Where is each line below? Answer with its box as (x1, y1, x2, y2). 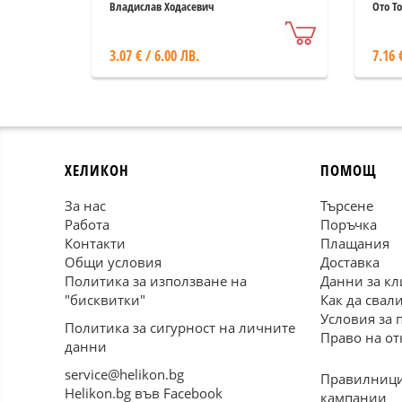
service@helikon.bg (65, 365, 184, 383)
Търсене (320, 197, 373, 214)
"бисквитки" (65, 291, 145, 309)
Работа (65, 215, 109, 233)
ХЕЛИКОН (65, 160, 129, 180)
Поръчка (320, 215, 377, 233)
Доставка (320, 253, 380, 271)
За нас (65, 197, 106, 214)
